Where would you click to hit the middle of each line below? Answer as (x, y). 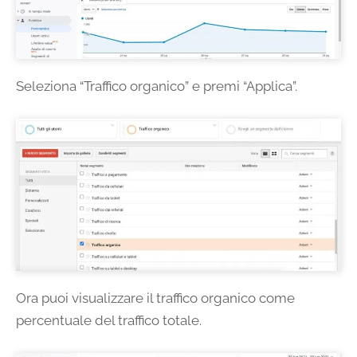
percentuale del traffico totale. (109, 321)
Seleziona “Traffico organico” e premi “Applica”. (157, 86)
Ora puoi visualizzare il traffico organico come (155, 298)
